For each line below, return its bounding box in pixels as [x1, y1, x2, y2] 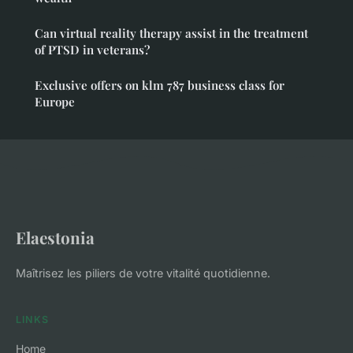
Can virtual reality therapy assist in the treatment [35, 25, 308, 42]
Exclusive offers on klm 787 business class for [35, 77, 284, 94]
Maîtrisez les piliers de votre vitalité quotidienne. [16, 266, 270, 281]
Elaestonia [16, 226, 95, 249]
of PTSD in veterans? [35, 42, 150, 58]
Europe [35, 94, 75, 110]
